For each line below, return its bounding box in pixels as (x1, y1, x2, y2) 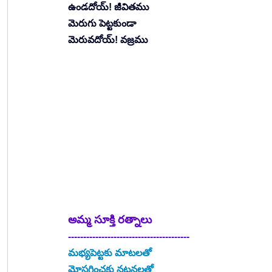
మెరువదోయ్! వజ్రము (68, 35, 148, 46)
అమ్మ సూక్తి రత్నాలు (68, 214, 152, 226)
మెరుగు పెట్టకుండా (68, 18, 136, 29)
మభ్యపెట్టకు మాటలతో (68, 248, 152, 259)
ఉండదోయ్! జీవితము (68, 2, 149, 13)
